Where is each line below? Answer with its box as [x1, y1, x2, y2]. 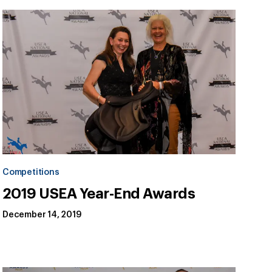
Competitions [2, 168, 59, 177]
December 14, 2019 [2, 211, 81, 220]
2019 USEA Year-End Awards [2, 186, 195, 202]
